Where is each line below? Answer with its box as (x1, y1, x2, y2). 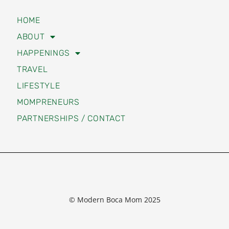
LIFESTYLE (17, 42, 60, 52)
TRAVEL (17, 26, 48, 36)
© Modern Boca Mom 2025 (68, 156, 161, 166)
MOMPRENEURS (17, 58, 80, 68)
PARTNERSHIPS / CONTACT (17, 75, 126, 85)
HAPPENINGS (17, 9, 70, 19)
